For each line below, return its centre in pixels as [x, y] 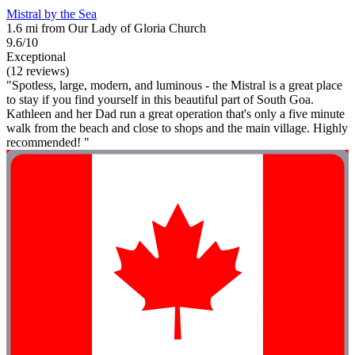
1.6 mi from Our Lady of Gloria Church [106, 28]
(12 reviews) [38, 71]
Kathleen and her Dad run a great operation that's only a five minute [176, 113]
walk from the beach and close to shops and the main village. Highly [177, 128]
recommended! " [48, 142]
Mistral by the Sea [52, 13]
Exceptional [36, 56]
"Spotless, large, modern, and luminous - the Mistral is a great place [174, 85]
